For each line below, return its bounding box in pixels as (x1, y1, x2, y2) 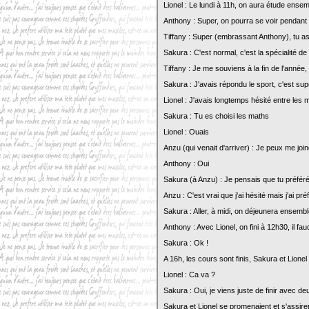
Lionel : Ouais (163, 128, 209, 136)
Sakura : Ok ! (163, 239, 208, 247)
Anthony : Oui (163, 159, 209, 168)
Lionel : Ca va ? (163, 270, 215, 279)
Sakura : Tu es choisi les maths (163, 112, 269, 120)
